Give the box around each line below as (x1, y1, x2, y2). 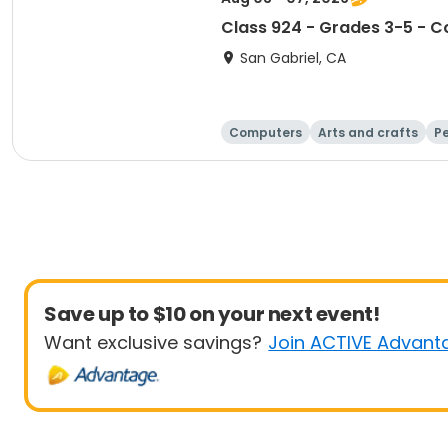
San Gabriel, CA (240, 48, 346, 68)
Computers (229, 124, 302, 141)
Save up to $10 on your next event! (44, 300, 380, 328)
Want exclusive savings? (44, 330, 262, 355)
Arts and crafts (318, 124, 418, 141)
